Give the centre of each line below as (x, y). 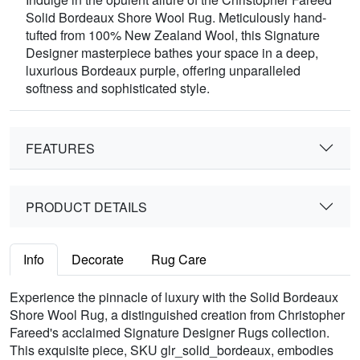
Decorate (98, 260)
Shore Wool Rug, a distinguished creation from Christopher (177, 315)
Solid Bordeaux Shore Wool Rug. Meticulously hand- (176, 18)
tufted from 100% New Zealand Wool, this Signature (173, 35)
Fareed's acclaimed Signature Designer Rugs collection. (170, 333)
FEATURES (60, 148)
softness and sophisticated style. (118, 88)
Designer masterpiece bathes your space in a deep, (172, 53)
